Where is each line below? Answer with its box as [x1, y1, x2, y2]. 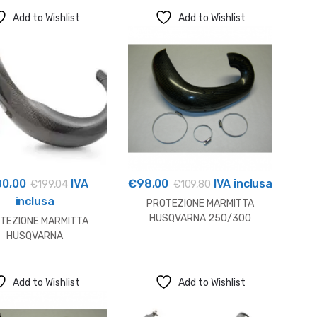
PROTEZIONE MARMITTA [146, 197, 254, 209]
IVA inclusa [210, 177, 272, 191]
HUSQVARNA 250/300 [149, 212, 251, 224]
